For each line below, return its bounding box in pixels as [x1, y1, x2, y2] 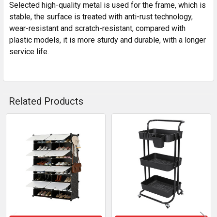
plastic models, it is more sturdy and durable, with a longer [9, 35, 206, 45]
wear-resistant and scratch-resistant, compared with [9, 23, 186, 33]
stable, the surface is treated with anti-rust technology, [9, 12, 193, 21]
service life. [9, 46, 49, 56]
